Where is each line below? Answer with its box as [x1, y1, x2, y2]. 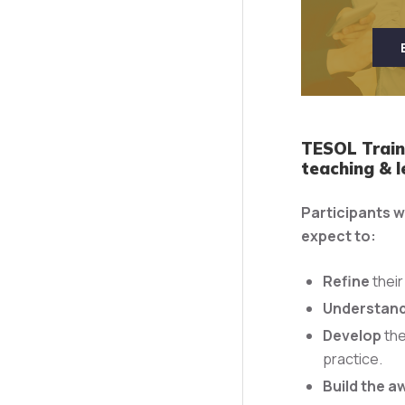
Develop [322, 325, 381, 345]
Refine [322, 270, 370, 291]
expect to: [300, 225, 376, 246]
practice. [322, 348, 382, 369]
